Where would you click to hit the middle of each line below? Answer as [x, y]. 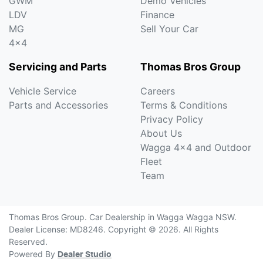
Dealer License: [39, 230]
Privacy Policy [172, 119]
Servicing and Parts [58, 67]
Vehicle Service [43, 91]
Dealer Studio [85, 255]
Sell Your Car [169, 29]
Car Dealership [117, 217]
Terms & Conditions [184, 105]
